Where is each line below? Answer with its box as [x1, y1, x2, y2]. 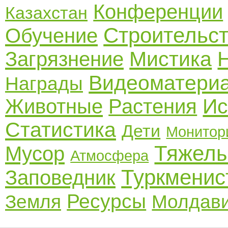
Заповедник [5, 166, 116, 189]
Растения [108, 95, 197, 118]
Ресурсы [67, 190, 147, 212]
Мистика [129, 47, 212, 71]
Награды [5, 73, 83, 94]
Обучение [5, 24, 98, 47]
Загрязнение [5, 48, 124, 70]
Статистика [5, 118, 116, 141]
